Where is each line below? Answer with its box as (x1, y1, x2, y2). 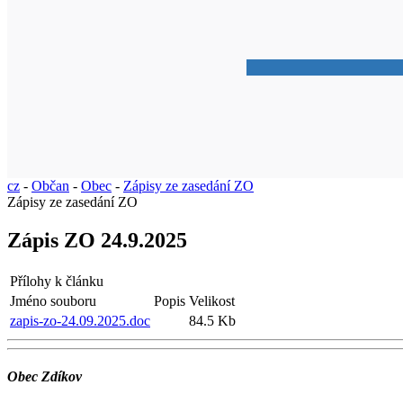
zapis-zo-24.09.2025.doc (10, 312, 150, 328)
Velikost (189, 292, 235, 309)
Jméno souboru (10, 292, 96, 309)
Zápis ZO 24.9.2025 (7, 228, 187, 252)
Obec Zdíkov (7, 368, 82, 384)
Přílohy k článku (10, 273, 103, 289)
